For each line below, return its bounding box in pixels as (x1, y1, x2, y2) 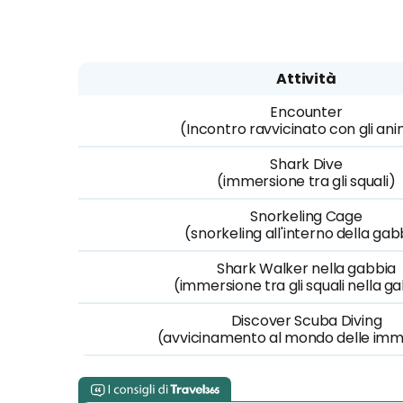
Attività (276, 68, 336, 89)
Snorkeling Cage (250, 206, 363, 227)
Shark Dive (270, 154, 343, 175)
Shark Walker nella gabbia (216, 258, 397, 279)
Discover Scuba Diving (230, 310, 382, 331)
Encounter (270, 102, 343, 122)
